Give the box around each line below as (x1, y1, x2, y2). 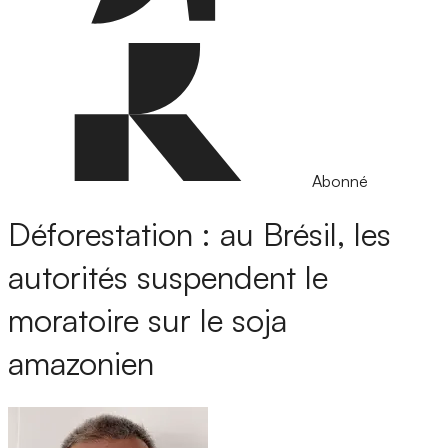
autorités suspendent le (8, 257, 328, 298)
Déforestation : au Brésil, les (8, 214, 391, 255)
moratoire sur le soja (8, 300, 287, 341)
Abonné (312, 171, 368, 191)
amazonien (8, 343, 154, 384)
